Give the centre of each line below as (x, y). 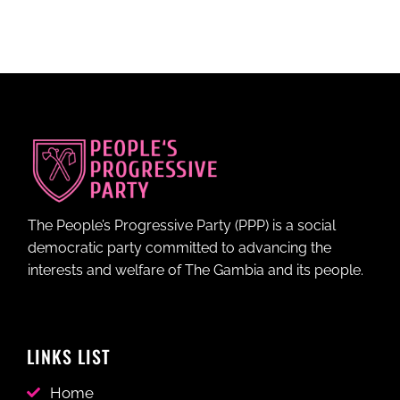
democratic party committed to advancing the (179, 247)
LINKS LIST (69, 356)
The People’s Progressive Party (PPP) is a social (182, 225)
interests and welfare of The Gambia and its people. (196, 270)
